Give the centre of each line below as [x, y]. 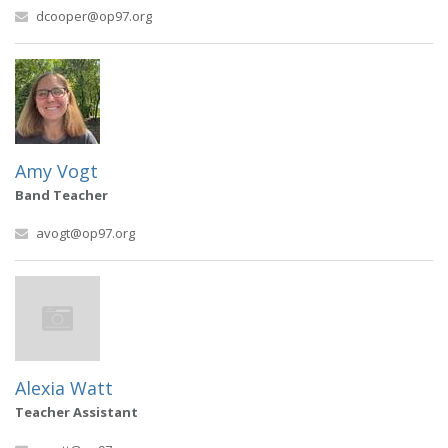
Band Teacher [61, 195]
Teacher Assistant [76, 412]
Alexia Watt [64, 388]
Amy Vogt [56, 171]
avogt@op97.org [85, 233]
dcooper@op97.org [94, 16]
